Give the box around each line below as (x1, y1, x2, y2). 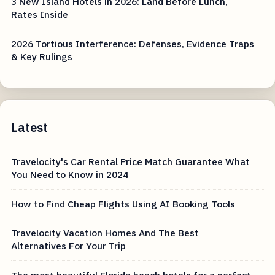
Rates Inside (11, 8, 69, 21)
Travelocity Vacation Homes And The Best (11, 227, 199, 239)
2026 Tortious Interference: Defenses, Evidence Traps (11, 37, 255, 50)
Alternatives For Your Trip (11, 239, 126, 252)
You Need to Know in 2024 (11, 168, 129, 181)
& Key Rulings (11, 50, 73, 63)
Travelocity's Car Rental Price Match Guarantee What (11, 155, 250, 168)
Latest (11, 119, 48, 136)
